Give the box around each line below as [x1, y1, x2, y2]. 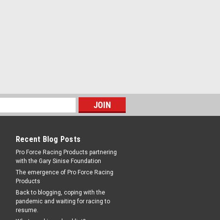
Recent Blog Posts [15, 135, 81, 144]
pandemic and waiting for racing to [15, 198, 110, 205]
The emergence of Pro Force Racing [15, 169, 113, 176]
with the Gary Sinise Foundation [15, 158, 101, 165]
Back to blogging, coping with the [15, 189, 105, 196]
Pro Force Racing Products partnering [15, 149, 117, 156]
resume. [15, 207, 38, 214]
